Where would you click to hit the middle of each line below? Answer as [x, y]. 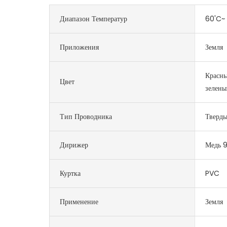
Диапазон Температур [94, 18]
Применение [79, 201]
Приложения [80, 47]
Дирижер [74, 145]
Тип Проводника [86, 116]
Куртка [70, 173]
